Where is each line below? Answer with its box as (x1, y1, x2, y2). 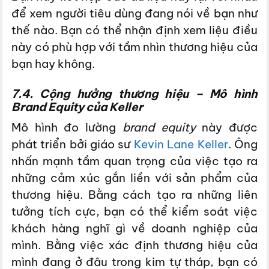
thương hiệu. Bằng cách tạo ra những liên (11, 187, 258, 202)
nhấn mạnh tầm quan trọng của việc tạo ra (11, 154, 258, 169)
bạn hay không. (11, 56, 95, 71)
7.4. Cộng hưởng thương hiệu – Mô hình (11, 86, 258, 101)
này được (195, 120, 258, 135)
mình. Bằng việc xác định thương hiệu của (11, 238, 258, 253)
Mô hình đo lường (11, 120, 122, 135)
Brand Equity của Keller (11, 99, 143, 114)
